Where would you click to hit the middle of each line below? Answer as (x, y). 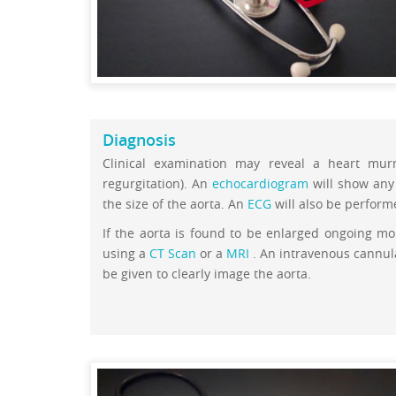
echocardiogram (261, 184)
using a (126, 254)
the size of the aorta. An (175, 204)
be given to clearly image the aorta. (207, 274)
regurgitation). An (158, 184)
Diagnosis (139, 140)
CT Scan (173, 254)
